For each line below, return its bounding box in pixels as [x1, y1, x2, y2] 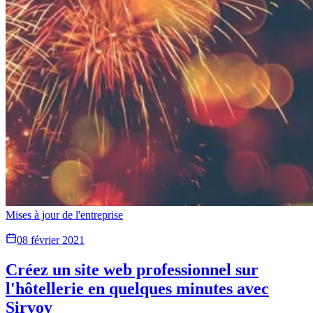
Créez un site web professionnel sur [6, 261, 259, 279]
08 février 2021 [17, 234, 85, 247]
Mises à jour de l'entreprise [6, 209, 123, 221]
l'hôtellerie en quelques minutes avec [6, 279, 269, 298]
